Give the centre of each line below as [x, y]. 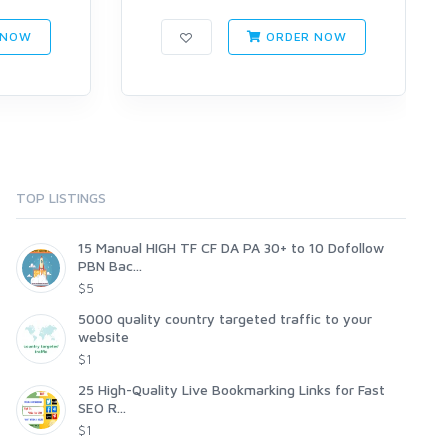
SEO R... [102, 408]
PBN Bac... [110, 266]
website [103, 337]
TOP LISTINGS [61, 198]
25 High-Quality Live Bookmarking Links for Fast [231, 390]
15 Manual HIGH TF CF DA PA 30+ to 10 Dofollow [231, 248]
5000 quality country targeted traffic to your [225, 319]
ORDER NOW [304, 37]
